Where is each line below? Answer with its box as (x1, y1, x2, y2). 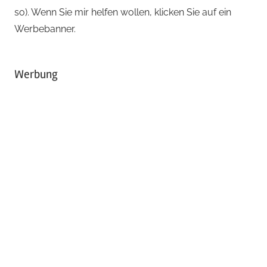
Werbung (14, 66, 58, 82)
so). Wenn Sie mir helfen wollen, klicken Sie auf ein (14, 6, 231, 18)
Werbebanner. (14, 23, 76, 35)
